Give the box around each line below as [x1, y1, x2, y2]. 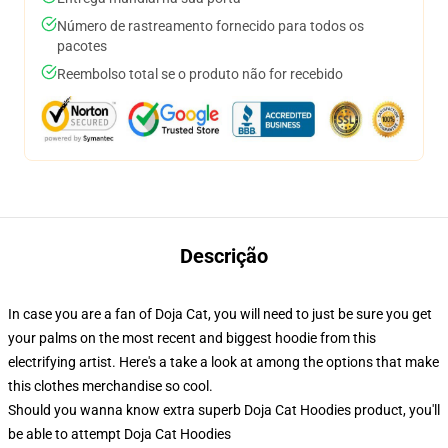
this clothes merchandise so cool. [8, 378, 213, 394]
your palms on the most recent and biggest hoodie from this [8, 330, 376, 346]
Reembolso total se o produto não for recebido [57, 66, 343, 82]
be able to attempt [8, 426, 124, 442]
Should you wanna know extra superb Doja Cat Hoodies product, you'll [8, 402, 440, 418]
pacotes [57, 38, 107, 54]
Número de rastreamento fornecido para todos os [57, 18, 364, 34]
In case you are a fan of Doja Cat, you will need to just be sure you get [8, 306, 432, 322]
